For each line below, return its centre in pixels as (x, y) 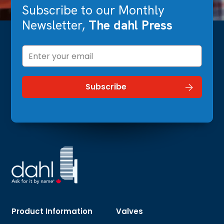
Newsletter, (55, 25)
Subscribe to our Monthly (93, 10)
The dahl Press (130, 25)
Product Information (52, 211)
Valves (130, 211)
